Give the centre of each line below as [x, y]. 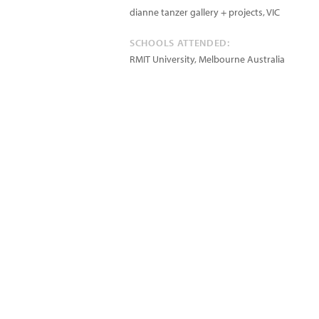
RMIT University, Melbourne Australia [207, 59]
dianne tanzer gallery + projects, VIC [205, 12]
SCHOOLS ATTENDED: [180, 43]
